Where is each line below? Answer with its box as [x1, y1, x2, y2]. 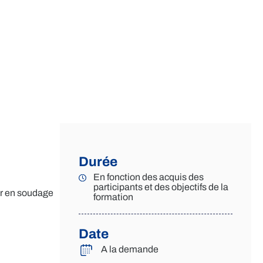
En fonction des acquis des [93, 172, 204, 182]
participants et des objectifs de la [93, 182, 228, 192]
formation [93, 192, 133, 202]
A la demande [101, 244, 159, 254]
